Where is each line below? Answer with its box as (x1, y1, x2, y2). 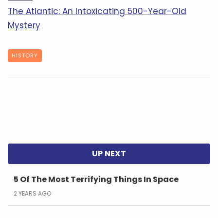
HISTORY (12, 51, 38, 59)
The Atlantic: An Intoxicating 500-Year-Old (8, 5, 186, 17)
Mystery (8, 19, 40, 31)
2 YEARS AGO (14, 189, 51, 198)
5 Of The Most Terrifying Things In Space (14, 173, 179, 185)
